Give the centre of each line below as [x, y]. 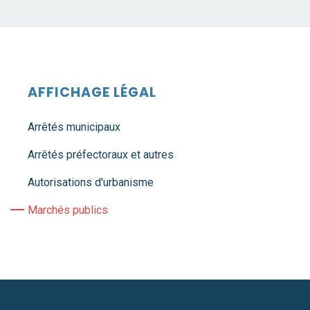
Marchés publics [68, 210]
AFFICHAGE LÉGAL [92, 92]
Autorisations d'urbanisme [91, 182]
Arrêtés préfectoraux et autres [101, 155]
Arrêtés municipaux [74, 127]
